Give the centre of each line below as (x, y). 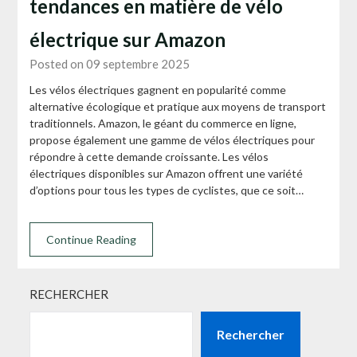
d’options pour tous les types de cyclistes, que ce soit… (167, 190)
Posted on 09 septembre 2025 (110, 64)
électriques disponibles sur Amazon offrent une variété (167, 174)
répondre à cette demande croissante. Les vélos (149, 157)
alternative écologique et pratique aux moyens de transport (178, 107)
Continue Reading (92, 240)
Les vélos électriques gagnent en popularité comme (158, 90)
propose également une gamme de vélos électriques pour (173, 140)
